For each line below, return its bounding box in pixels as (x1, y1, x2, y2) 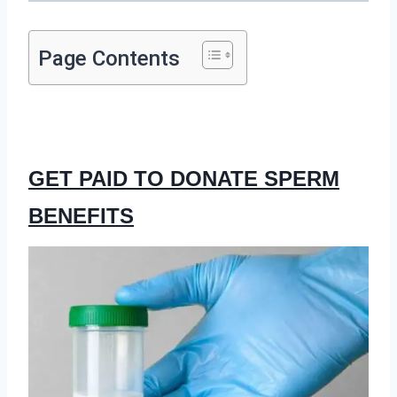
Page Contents (38, 45, 180, 71)
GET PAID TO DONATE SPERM (28, 166, 339, 191)
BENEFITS (28, 203, 134, 228)
